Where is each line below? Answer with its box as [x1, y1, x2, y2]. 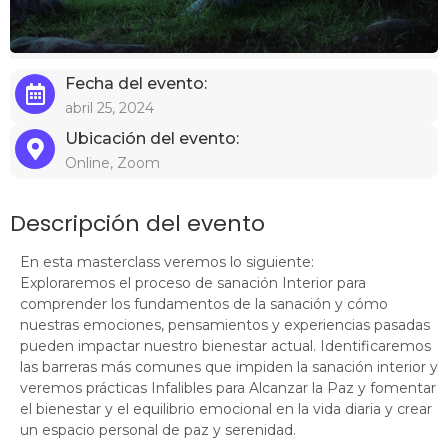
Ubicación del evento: [65, 128, 239, 148]
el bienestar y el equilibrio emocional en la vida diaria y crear [20, 399, 432, 418]
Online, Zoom [65, 153, 160, 172]
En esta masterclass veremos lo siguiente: [20, 252, 314, 271]
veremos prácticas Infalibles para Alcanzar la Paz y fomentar [20, 378, 436, 397]
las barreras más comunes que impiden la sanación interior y [20, 357, 438, 376]
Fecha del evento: [65, 73, 207, 93]
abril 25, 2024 [65, 98, 154, 117]
